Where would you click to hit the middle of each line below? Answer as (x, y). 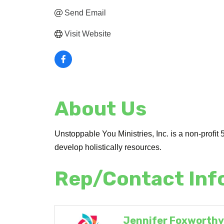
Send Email (85, 12)
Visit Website (88, 33)
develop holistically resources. (108, 147)
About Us (101, 108)
